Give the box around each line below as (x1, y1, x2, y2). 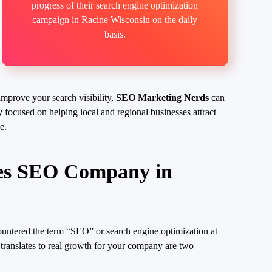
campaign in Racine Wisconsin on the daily (32, 14, 198, 25)
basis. (104, 29, 126, 39)
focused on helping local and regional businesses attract (2, 106, 217, 117)
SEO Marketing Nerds (116, 92, 209, 103)
